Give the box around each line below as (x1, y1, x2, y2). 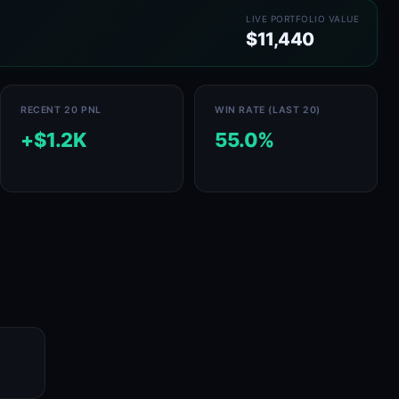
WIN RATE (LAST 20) (215, 104, 321, 116)
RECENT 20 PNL (20, 104, 102, 116)
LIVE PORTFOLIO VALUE (246, 13, 359, 24)
